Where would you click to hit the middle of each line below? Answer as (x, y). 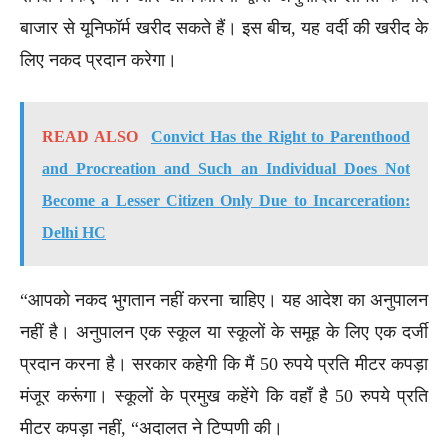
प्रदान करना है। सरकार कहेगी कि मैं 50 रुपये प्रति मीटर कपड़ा (224, 363)
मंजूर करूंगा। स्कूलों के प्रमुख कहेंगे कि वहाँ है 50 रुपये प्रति (224, 395)
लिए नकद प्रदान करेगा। (98, 59)
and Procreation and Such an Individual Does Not (226, 168)
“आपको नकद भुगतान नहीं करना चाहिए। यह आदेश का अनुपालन (224, 299)
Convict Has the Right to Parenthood (280, 136)
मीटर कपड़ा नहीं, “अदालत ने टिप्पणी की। (151, 427)
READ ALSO (90, 136)
